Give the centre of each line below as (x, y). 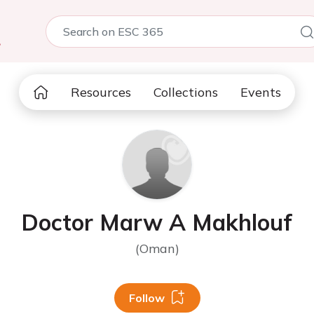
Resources (101, 92)
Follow (146, 298)
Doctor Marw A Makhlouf (157, 222)
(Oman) (157, 248)
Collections (186, 92)
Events (261, 92)
